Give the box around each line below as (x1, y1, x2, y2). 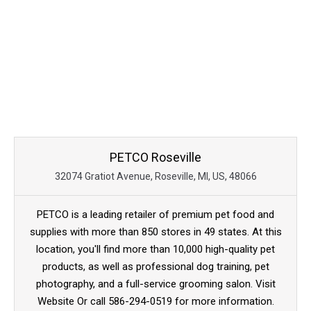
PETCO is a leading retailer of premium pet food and (37, 208, 274, 221)
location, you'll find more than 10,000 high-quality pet (36, 243, 275, 256)
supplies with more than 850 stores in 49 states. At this (29, 226, 282, 239)
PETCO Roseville (110, 150, 201, 165)
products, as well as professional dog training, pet (42, 260, 269, 274)
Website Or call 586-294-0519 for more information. (37, 295, 274, 308)
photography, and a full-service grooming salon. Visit (35, 278, 276, 291)
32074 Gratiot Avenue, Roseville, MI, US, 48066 (54, 171, 257, 183)
